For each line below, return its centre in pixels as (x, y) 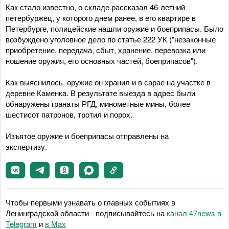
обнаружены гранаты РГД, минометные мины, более (98, 104)
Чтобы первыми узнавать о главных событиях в (90, 202)
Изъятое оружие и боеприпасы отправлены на (87, 136)
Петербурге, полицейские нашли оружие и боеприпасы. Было (114, 28)
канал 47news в (194, 213)
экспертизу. (32, 146)
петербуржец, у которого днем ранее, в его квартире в (101, 18)
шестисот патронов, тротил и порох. (69, 114)
